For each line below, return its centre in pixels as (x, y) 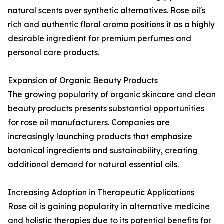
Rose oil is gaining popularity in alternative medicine (109, 207)
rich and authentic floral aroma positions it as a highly (111, 25)
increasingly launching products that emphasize (100, 137)
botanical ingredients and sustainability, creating (103, 151)
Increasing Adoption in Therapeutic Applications (101, 193)
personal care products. (54, 53)
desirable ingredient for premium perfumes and (100, 39)
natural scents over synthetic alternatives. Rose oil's (107, 11)
